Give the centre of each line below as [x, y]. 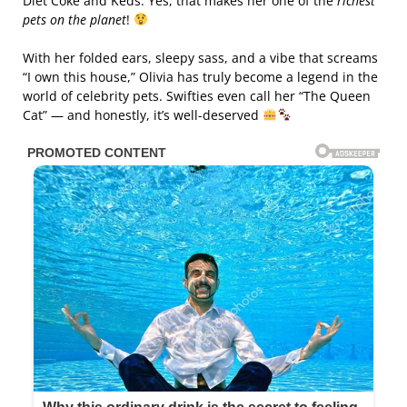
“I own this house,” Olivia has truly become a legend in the [200, 76]
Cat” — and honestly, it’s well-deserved [143, 114]
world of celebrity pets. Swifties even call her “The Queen [197, 95]
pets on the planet [74, 19]
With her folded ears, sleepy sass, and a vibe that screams [200, 57]
